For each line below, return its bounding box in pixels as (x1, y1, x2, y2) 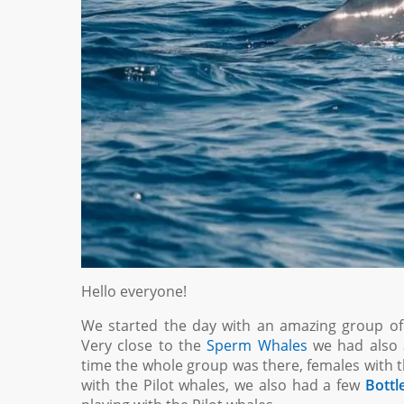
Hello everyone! (81, 280, 187, 301)
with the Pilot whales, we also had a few (81, 374, 365, 395)
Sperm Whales (207, 335, 308, 355)
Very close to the (81, 335, 207, 355)
